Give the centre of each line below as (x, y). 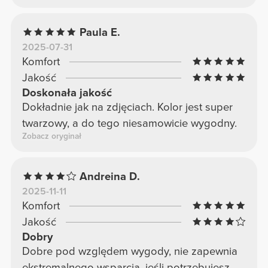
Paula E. (100, 32)
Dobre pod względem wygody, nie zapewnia (130, 251)
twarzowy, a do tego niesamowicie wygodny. (129, 123)
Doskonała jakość (67, 92)
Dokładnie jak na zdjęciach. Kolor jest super (127, 107)
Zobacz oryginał (51, 136)
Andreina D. (110, 176)
